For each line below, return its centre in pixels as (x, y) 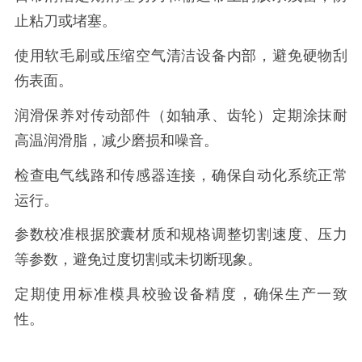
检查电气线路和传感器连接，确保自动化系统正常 (181, 175)
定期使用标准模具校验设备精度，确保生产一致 (181, 295)
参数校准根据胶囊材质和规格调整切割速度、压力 (181, 235)
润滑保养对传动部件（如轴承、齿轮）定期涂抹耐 (181, 115)
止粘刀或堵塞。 (65, 21)
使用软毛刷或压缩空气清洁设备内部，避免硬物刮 (181, 56)
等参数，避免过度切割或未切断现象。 (138, 260)
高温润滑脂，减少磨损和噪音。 (116, 140)
